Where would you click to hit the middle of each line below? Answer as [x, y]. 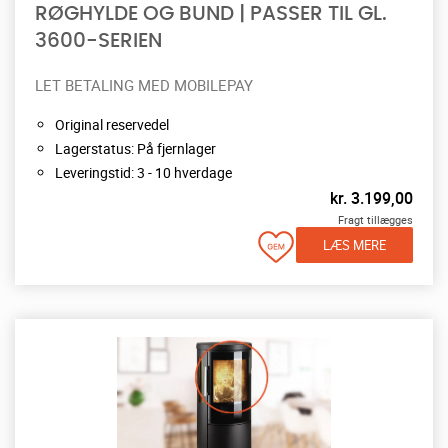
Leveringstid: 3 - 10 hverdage [143, 172]
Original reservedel [112, 124]
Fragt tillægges [375, 219]
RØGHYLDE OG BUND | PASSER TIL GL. [211, 13]
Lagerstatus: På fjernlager [135, 148]
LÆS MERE [354, 244]
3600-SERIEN [98, 40]
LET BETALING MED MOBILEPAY [144, 84]
